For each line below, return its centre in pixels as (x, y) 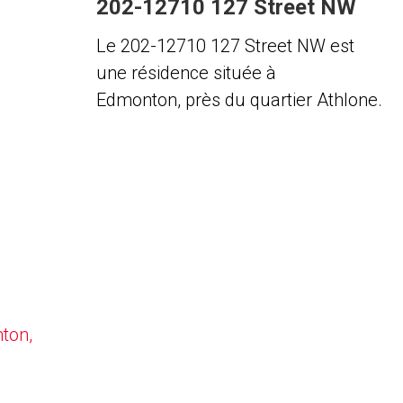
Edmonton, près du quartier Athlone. (239, 100)
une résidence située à (186, 73)
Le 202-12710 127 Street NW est (225, 46)
